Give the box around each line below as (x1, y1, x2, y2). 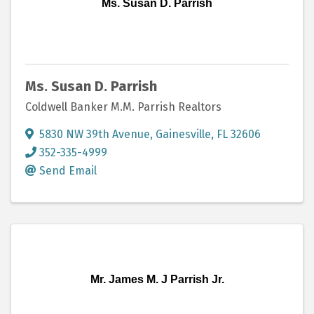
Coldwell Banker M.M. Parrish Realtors (25, 100, 221, 114)
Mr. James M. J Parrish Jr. (90, 273, 224, 286)
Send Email (39, 164, 97, 178)
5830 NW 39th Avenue (39, 128, 150, 142)
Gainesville (156, 128, 211, 142)
